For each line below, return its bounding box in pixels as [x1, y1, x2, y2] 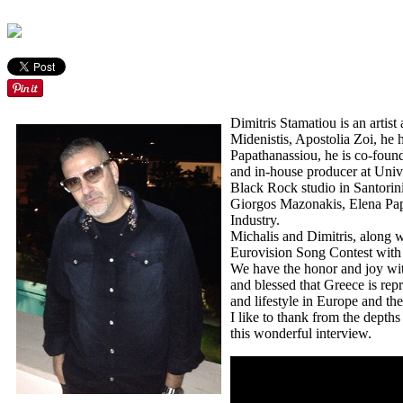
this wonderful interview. [230, 326, 372, 341]
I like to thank [230, 309, 309, 325]
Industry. [230, 212, 280, 228]
